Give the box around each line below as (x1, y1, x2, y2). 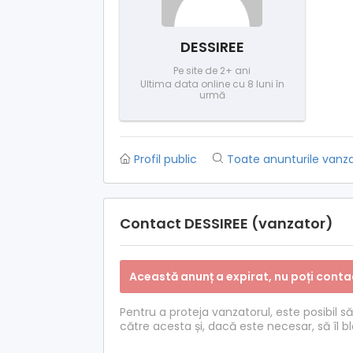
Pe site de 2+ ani (173, 63, 251, 77)
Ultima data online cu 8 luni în (139, 76, 284, 91)
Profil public (134, 150, 197, 167)
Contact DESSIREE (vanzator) (120, 213, 333, 233)
